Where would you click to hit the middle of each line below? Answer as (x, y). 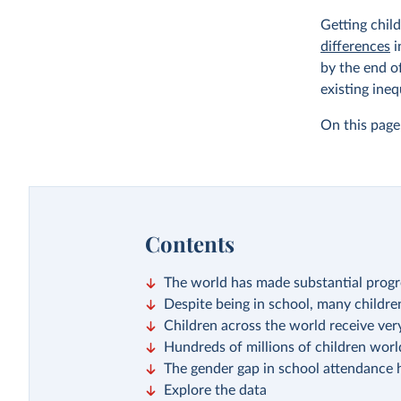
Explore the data (215, 390)
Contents (189, 243)
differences (356, 47)
